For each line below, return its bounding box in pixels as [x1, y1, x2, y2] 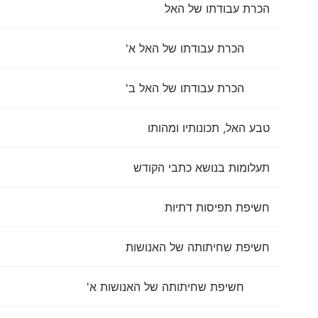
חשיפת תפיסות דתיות [165, 199, 270, 214]
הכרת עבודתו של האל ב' [126, 80, 244, 95]
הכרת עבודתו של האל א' [126, 40, 244, 55]
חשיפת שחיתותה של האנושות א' [87, 279, 244, 294]
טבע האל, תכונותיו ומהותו [148, 120, 270, 135]
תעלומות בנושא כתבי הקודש [133, 160, 270, 175]
